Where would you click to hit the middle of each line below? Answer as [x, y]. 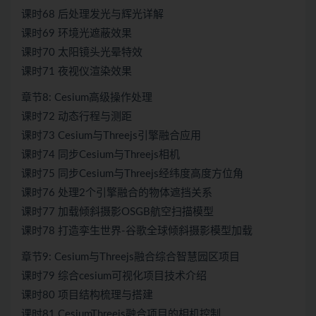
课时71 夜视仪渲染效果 [77, 72]
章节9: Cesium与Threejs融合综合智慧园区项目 [130, 257]
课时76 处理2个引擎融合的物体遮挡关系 [117, 193]
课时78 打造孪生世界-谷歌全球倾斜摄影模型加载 [137, 231]
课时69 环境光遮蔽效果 [77, 34]
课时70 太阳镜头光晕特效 [82, 53]
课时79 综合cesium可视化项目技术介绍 [114, 276]
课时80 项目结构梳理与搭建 [87, 296]
